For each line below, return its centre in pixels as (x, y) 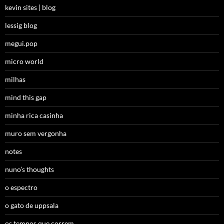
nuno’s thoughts (29, 169)
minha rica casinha (34, 115)
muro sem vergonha (36, 133)
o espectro (21, 187)
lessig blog (21, 25)
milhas (15, 79)
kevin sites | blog (30, 7)
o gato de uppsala (32, 205)
